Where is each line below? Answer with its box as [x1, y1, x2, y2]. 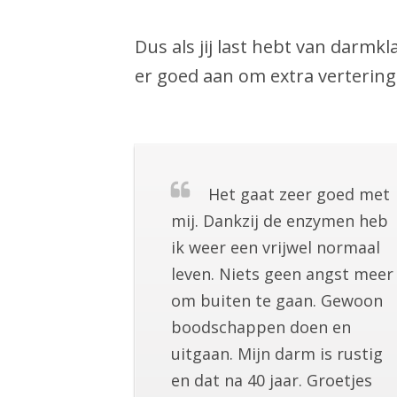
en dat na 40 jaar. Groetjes [171, 370, 377, 392]
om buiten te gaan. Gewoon [171, 290, 383, 312]
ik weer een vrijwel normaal [171, 237, 380, 259]
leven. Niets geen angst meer [171, 263, 393, 285]
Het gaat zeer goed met [208, 183, 390, 206]
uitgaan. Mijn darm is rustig [171, 343, 383, 365]
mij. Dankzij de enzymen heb [171, 210, 388, 232]
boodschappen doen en [171, 316, 351, 339]
